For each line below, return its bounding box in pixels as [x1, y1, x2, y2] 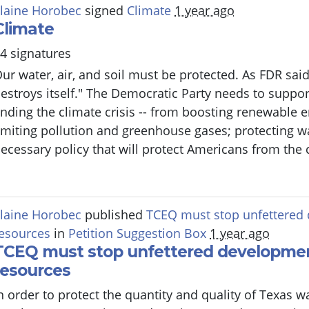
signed [81, 1, 127, 19]
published [81, 206, 146, 223]
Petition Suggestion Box [68, 224, 206, 241]
